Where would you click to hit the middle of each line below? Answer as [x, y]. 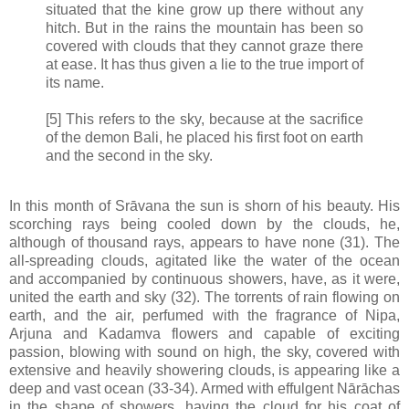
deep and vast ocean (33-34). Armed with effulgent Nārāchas [204, 389]
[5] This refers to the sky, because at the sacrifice [204, 119]
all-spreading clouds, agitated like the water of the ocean [204, 261]
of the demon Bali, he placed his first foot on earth [204, 137]
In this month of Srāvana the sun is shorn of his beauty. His [204, 206]
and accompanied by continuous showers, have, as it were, [204, 279]
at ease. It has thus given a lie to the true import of [204, 64]
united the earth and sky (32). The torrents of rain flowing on [204, 298]
